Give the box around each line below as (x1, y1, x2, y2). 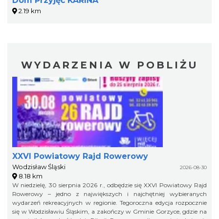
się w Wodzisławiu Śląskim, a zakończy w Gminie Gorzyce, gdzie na (12, 208, 207, 215)
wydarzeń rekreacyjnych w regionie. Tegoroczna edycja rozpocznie (12, 199, 207, 206)
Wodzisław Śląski (12, 163, 66, 171)
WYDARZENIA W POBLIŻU (21, 59, 198, 71)
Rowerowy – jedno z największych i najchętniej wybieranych (12, 190, 207, 197)
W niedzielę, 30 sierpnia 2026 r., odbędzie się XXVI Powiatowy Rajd (12, 181, 207, 189)
